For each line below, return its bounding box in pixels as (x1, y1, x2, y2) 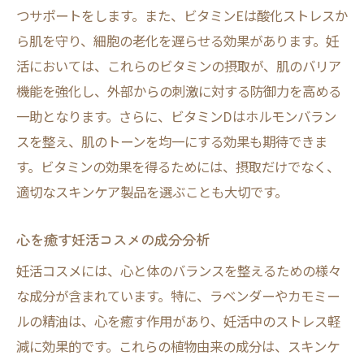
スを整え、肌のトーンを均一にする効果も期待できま (16, 132, 327, 151)
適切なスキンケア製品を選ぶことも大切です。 (16, 182, 288, 201)
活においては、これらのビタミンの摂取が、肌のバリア (16, 56, 341, 76)
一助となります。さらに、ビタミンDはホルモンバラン (16, 106, 336, 126)
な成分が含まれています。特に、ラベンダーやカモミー (16, 286, 340, 305)
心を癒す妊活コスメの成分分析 (16, 229, 210, 249)
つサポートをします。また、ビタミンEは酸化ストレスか (16, 6, 348, 25)
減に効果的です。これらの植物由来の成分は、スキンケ (16, 336, 340, 356)
